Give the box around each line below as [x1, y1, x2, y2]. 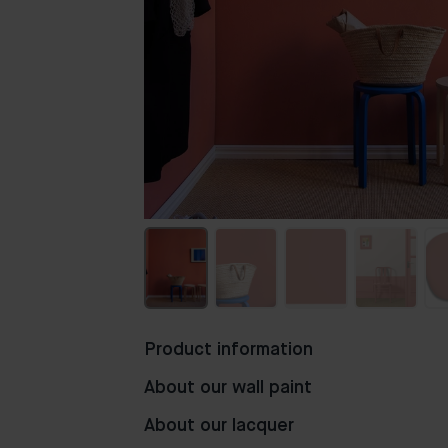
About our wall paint [144, 379, 312, 397]
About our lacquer [144, 417, 294, 435]
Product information [144, 341, 313, 359]
